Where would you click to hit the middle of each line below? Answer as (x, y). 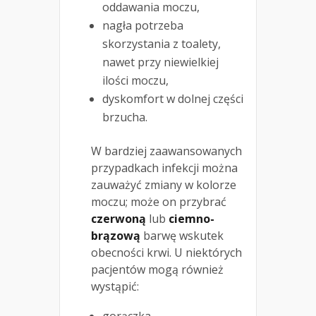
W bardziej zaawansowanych (166, 151)
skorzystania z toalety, (162, 44)
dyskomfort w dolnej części (173, 99)
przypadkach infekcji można (164, 168)
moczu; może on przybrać (159, 202)
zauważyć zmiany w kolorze (164, 185)
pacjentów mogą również (157, 270)
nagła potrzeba (143, 26)
